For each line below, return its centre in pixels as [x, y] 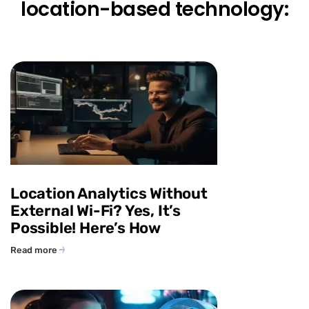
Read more [35, 250]
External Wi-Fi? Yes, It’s [96, 211]
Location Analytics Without [109, 194]
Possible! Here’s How [86, 228]
